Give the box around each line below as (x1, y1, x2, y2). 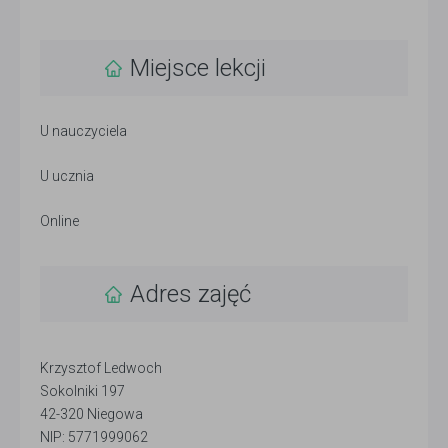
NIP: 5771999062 (40, 429, 148, 446)
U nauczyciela (40, 123, 127, 140)
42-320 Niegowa (40, 406, 143, 423)
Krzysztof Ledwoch (40, 360, 162, 377)
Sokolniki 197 (40, 383, 125, 400)
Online (40, 213, 79, 230)
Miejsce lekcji (130, 54, 266, 83)
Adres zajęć (130, 280, 251, 309)
